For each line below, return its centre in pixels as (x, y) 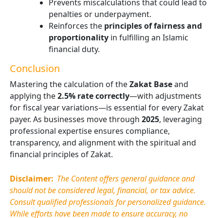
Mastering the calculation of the (70, 84)
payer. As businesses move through (76, 119)
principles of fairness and (153, 26)
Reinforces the (76, 26)
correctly (112, 96)
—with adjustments (165, 96)
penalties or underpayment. (100, 14)
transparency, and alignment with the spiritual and (103, 143)
